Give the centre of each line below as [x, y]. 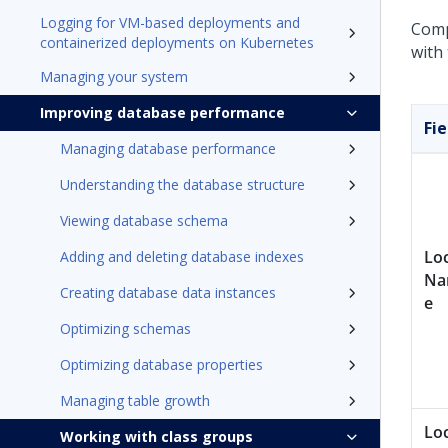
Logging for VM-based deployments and [170, 22]
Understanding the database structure [182, 184]
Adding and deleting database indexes [182, 256]
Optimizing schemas [125, 328]
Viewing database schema [144, 220]
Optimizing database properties [161, 364]
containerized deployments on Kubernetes [177, 42]
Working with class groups [156, 436]
